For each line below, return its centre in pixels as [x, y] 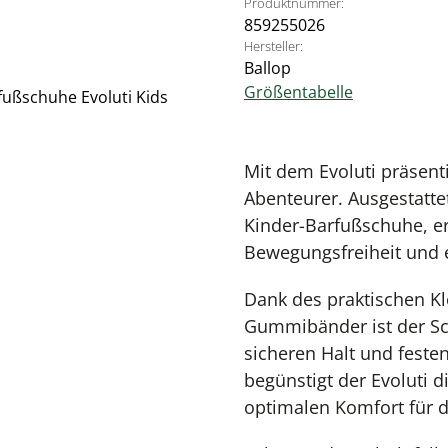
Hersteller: [273, 46]
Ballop [267, 68]
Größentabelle [298, 92]
